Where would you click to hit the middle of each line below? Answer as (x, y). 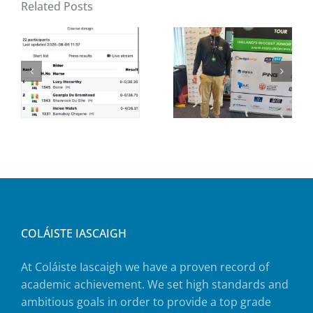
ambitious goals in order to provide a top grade (146, 302)
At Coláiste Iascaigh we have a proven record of (145, 267)
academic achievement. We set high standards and (154, 285)
